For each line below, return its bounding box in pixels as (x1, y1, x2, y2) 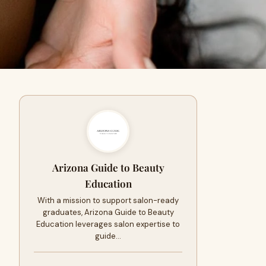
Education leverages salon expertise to (36, 219, 180, 229)
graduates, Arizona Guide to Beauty (42, 207, 174, 217)
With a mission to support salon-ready (37, 195, 179, 205)
